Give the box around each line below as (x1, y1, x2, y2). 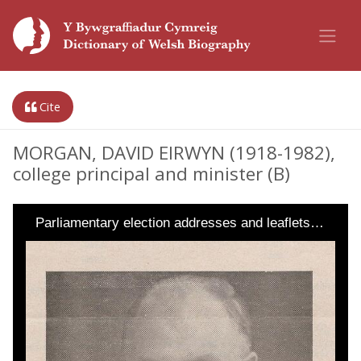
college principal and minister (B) (13, 161, 290, 186)
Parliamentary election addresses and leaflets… (35, 215, 324, 230)
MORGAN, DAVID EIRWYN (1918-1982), (13, 140, 335, 165)
